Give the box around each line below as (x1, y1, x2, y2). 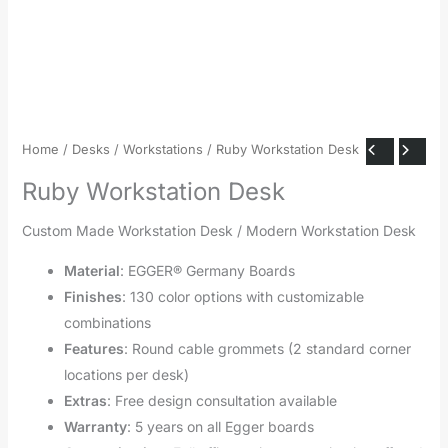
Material (63, 261, 120, 279)
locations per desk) (63, 365, 189, 383)
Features (63, 339, 124, 357)
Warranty (63, 417, 127, 435)
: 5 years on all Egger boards (126, 417, 314, 435)
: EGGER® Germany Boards (119, 261, 295, 279)
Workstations (122, 141, 203, 157)
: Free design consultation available (106, 391, 337, 409)
